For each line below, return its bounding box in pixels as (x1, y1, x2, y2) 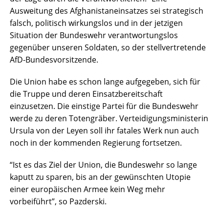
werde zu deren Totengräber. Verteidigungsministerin (10, 113, 208, 124)
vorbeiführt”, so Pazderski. (10, 196, 107, 207)
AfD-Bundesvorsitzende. (10, 54, 98, 66)
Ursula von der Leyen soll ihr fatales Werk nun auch (10, 125, 199, 136)
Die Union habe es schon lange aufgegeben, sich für (10, 76, 200, 88)
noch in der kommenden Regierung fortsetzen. (10, 137, 182, 149)
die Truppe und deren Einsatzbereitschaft (10, 88, 163, 100)
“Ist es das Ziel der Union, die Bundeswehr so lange (10, 159, 197, 171)
